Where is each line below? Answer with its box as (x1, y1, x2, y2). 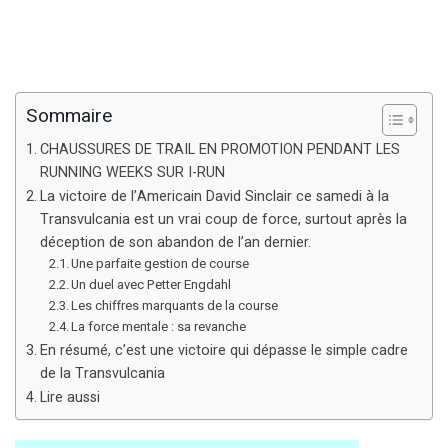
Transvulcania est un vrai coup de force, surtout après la (39, 208, 407, 230)
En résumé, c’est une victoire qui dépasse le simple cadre (39, 339, 408, 361)
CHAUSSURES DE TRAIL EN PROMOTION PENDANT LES (39, 138, 400, 160)
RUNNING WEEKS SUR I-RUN (39, 161, 225, 183)
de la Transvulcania (39, 362, 165, 384)
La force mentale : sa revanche (71, 316, 247, 336)
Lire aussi (39, 386, 100, 408)
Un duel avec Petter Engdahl (71, 274, 232, 294)
